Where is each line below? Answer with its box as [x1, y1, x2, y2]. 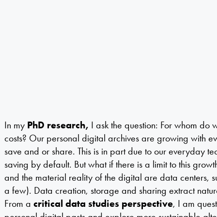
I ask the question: [91, 119, 160, 131]
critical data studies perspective [33, 198, 173, 209]
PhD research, [27, 119, 91, 131]
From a [4, 198, 33, 209]
